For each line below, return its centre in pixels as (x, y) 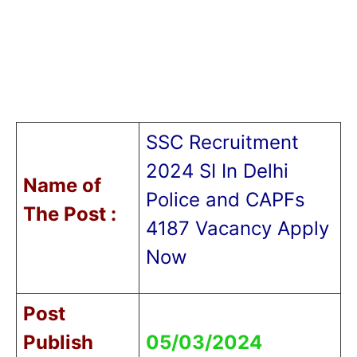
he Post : (76, 214)
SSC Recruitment (222, 142)
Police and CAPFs (225, 199)
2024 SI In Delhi (217, 171)
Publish (58, 342)
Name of (62, 185)
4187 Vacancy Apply (237, 228)
